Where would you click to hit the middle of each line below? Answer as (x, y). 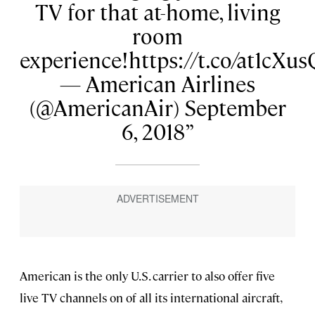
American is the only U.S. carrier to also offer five (147, 275)
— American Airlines (157, 83)
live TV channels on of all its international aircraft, (150, 297)
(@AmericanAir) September (157, 107)
